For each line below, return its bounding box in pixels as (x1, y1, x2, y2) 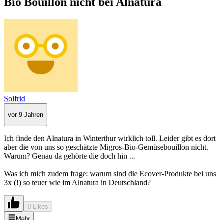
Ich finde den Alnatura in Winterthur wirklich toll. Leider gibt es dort (4, 134, 216, 143)
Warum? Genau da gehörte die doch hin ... (4, 152, 135, 161)
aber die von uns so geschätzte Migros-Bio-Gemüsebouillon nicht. (4, 143, 208, 152)
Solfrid (4, 94, 25, 103)
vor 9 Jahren (8, 110, 43, 118)
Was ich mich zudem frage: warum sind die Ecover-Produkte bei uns (4, 169, 216, 178)
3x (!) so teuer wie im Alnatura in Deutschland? (4, 178, 151, 187)
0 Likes (27, 203, 48, 211)
